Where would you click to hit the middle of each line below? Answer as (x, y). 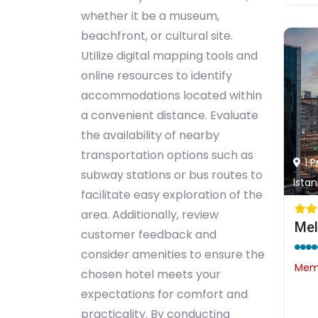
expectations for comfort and (164, 294)
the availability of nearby (150, 135)
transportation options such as (167, 155)
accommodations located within (171, 95)
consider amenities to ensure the (173, 254)
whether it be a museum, (150, 16)
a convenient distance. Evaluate (170, 115)
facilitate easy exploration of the (172, 195)
